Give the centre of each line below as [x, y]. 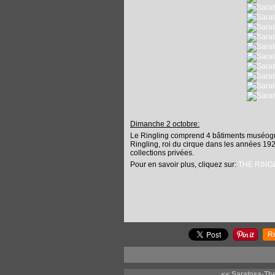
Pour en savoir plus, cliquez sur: [184, 165]
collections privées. [162, 153]
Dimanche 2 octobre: [165, 124]
